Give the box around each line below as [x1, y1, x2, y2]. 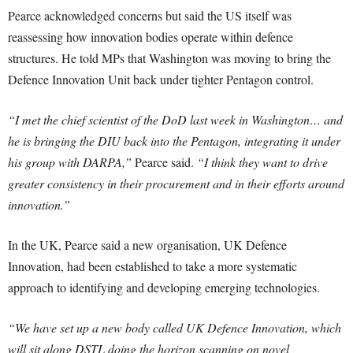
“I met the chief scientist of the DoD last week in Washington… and [8, 111, 343, 128]
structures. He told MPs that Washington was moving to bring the [8, 50, 331, 67]
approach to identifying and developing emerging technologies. [8, 279, 320, 296]
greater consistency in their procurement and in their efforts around [8, 175, 344, 192]
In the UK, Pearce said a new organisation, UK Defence [8, 236, 287, 254]
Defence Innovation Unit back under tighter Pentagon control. [8, 71, 314, 88]
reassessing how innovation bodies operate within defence [8, 28, 293, 46]
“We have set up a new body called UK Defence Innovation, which [8, 319, 341, 336]
